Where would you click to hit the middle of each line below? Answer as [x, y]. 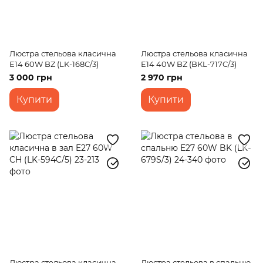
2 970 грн [162, 77]
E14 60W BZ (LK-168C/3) [54, 64]
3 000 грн [31, 77]
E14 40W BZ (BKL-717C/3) [189, 64]
